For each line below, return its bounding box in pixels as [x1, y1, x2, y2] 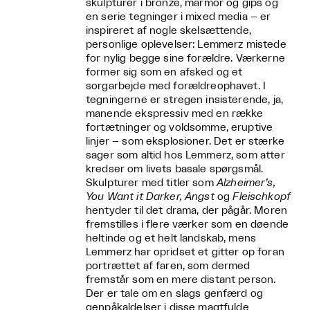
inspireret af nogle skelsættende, [86, 25, 251, 36]
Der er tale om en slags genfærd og [86, 288, 264, 299]
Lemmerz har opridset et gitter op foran [86, 246, 284, 257]
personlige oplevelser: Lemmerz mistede [86, 39, 286, 50]
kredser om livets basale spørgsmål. [86, 163, 264, 174]
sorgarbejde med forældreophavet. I [86, 80, 266, 91]
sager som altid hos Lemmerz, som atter [86, 149, 285, 161]
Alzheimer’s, [216, 177, 275, 188]
